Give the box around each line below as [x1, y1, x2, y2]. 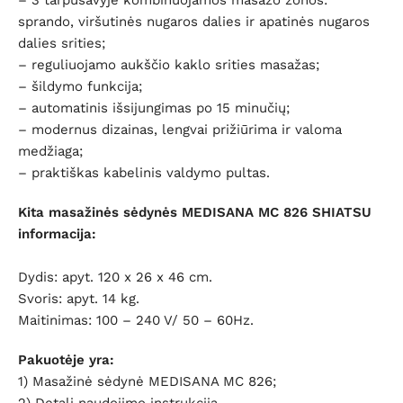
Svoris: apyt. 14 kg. [18, 291, 139, 308]
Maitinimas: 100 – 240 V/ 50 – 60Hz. [18, 312, 254, 329]
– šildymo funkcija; [18, 78, 142, 95]
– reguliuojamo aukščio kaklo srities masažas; [18, 57, 319, 74]
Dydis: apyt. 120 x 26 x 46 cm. [18, 269, 212, 286]
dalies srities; [18, 35, 105, 52]
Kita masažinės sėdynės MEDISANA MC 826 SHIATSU [18, 204, 372, 221]
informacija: [18, 226, 101, 243]
